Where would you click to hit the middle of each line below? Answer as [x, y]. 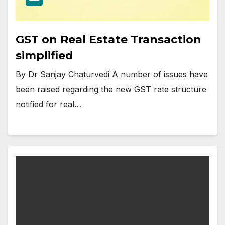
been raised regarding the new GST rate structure [111, 90]
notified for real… [48, 105]
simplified [44, 56]
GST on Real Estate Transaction [108, 40]
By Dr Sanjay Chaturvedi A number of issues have [112, 75]
